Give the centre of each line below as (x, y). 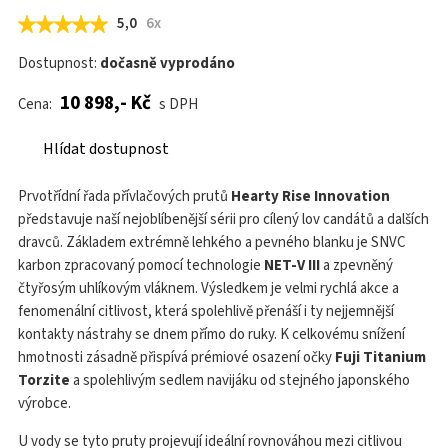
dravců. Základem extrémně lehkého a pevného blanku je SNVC (211, 242)
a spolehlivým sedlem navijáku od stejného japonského (240, 380)
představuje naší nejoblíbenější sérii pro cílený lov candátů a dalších (223, 219)
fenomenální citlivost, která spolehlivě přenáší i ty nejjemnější (206, 311)
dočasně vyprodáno (167, 63)
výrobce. (44, 403)
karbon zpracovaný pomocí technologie (141, 265)
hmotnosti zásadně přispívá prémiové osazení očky (176, 357)
